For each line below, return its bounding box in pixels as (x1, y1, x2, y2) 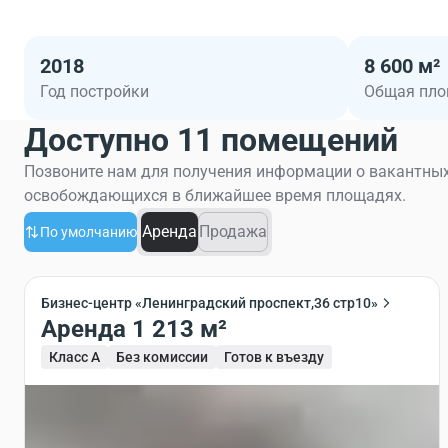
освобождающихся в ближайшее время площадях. (24, 186, 406, 205)
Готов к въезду (224, 349, 324, 365)
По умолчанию (40, 224, 137, 240)
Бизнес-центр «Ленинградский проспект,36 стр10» (41, 295, 378, 311)
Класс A (49, 349, 100, 365)
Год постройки (40, 82, 149, 101)
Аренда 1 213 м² (132, 315, 227, 343)
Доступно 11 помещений (24, 121, 398, 159)
